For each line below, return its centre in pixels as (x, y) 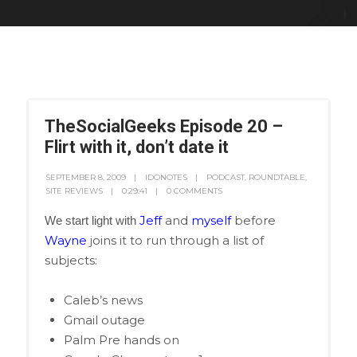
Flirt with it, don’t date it (136, 147)
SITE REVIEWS (74, 191)
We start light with (92, 220)
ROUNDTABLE (277, 177)
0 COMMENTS (194, 191)
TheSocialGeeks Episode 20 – (163, 126)
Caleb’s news (103, 300)
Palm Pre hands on (121, 340)
